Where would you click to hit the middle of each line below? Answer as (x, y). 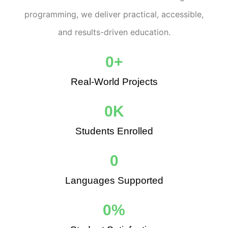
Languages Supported (114, 180)
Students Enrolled (114, 131)
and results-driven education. (114, 32)
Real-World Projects (114, 81)
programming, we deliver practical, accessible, (114, 14)
